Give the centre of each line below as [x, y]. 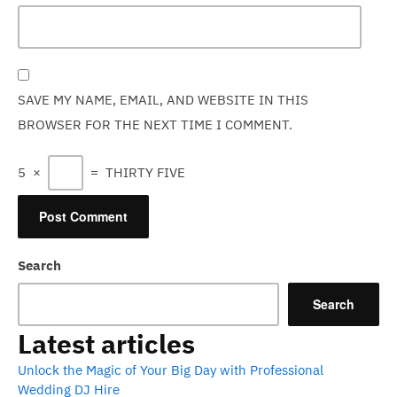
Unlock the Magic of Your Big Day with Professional [171, 370]
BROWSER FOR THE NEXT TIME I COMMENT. [155, 125]
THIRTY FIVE [145, 173]
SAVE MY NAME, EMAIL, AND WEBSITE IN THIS [163, 100]
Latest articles [106, 343]
